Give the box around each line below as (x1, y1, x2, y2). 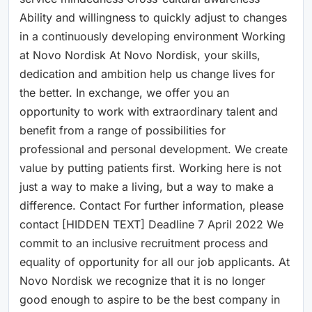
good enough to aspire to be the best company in (19, 292, 280, 306)
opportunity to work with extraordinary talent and (19, 104, 278, 118)
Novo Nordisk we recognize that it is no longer (19, 273, 265, 288)
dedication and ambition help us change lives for (19, 66, 275, 81)
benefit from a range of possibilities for (19, 123, 226, 137)
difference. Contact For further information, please (19, 198, 283, 212)
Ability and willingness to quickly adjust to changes (19, 10, 287, 24)
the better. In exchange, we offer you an (19, 85, 229, 100)
